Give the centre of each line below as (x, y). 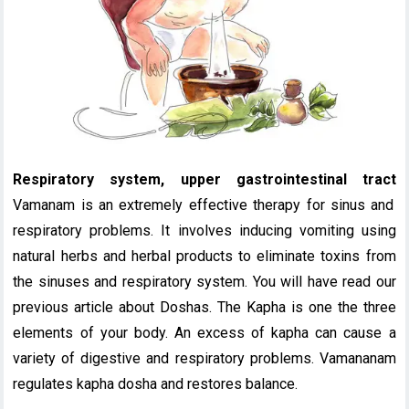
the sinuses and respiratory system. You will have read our (204, 282)
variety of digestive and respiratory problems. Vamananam (204, 359)
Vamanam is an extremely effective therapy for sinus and (204, 205)
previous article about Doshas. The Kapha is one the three (204, 308)
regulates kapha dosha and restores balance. (156, 384)
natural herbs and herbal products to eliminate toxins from (204, 257)
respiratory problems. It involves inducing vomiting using (204, 231)
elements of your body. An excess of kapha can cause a (204, 333)
